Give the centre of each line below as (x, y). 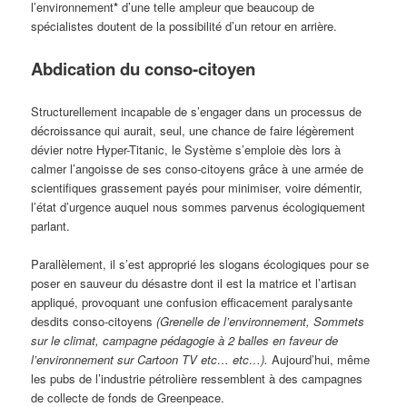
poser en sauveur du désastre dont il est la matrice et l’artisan (194, 283)
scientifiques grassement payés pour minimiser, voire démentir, (197, 187)
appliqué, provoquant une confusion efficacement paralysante (192, 302)
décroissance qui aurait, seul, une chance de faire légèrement (193, 130)
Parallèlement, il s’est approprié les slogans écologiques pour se (200, 263)
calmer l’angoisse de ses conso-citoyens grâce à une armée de (198, 168)
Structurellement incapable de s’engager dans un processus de (197, 111)
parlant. (51, 225)
